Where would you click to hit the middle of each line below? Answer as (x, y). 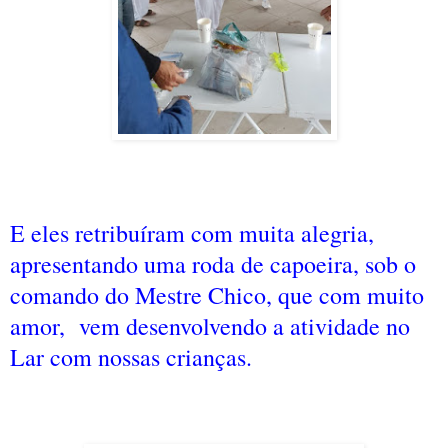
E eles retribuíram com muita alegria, (192, 232)
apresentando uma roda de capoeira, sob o (213, 263)
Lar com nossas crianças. (131, 356)
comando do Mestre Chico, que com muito (217, 294)
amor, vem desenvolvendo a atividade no (210, 325)
